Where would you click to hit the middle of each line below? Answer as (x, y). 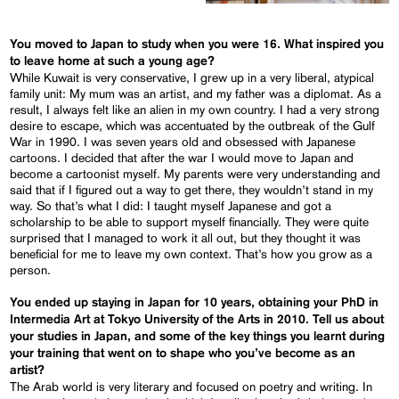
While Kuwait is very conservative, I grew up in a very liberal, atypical (192, 78)
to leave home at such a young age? (113, 62)
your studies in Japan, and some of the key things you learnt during (198, 337)
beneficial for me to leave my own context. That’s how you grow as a (191, 254)
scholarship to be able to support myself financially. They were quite (190, 222)
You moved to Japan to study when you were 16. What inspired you (197, 45)
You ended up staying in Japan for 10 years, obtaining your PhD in (195, 303)
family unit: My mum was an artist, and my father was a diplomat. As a (196, 94)
